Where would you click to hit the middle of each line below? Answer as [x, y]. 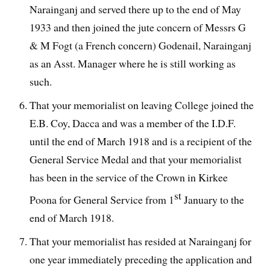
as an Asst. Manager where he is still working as [133, 64]
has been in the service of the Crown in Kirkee [129, 177]
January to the [213, 199]
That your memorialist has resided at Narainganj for [141, 241]
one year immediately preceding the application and [141, 259]
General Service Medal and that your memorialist [136, 159]
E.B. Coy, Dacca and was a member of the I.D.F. [133, 123]
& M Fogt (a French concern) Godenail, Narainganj [141, 46]
